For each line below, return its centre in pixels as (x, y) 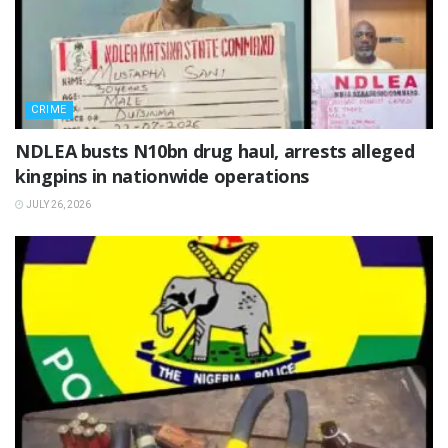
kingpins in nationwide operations (162, 176)
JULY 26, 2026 (57, 205)
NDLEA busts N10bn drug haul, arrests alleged (215, 151)
